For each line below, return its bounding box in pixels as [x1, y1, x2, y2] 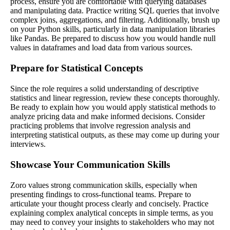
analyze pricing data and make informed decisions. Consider [10, 111, 205, 121]
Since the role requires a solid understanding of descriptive [10, 84, 199, 93]
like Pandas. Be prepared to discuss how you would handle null [10, 33, 216, 43]
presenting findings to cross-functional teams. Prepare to [10, 189, 191, 199]
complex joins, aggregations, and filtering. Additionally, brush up [10, 15, 220, 24]
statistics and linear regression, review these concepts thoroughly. [10, 93, 220, 102]
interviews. [10, 139, 46, 148]
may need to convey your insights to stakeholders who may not [10, 217, 214, 226]
